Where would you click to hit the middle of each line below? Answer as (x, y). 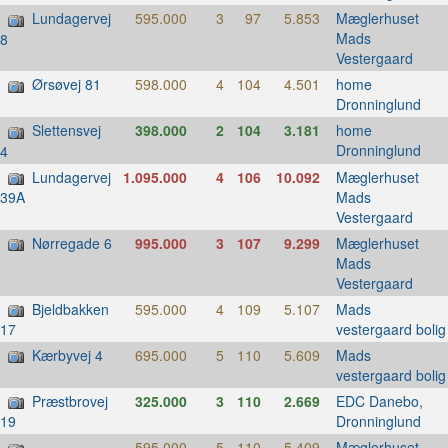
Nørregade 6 (72, 242)
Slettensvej (66, 130)
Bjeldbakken (70, 308)
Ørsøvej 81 (66, 84)
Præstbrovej (70, 401)
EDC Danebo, (379, 401)
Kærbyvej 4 (67, 355)
